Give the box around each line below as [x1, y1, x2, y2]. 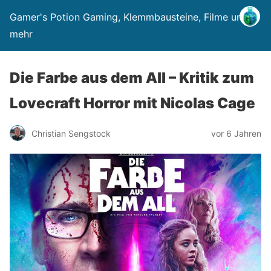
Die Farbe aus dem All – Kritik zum [10, 69, 254, 87]
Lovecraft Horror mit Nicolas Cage [10, 94, 255, 112]
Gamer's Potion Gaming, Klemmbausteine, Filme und [10, 11, 248, 23]
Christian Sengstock [31, 128, 111, 139]
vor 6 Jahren [211, 128, 261, 139]
